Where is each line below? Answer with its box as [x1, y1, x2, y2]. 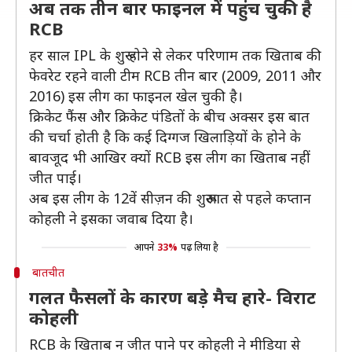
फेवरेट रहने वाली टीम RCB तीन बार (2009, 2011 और [29, 66, 321, 85]
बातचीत [31, 265, 64, 280]
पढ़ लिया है [180, 240, 218, 254]
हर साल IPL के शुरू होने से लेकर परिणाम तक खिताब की [29, 46, 321, 64]
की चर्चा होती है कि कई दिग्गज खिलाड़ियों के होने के [29, 127, 301, 146]
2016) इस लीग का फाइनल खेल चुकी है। [29, 86, 243, 105]
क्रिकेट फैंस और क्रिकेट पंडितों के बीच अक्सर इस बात [29, 107, 310, 126]
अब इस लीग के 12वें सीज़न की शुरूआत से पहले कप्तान [29, 189, 311, 207]
